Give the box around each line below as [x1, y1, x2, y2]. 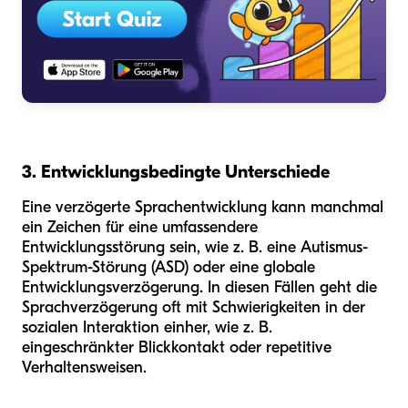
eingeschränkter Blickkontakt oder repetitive [22, 337, 331, 357]
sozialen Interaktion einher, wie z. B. [22, 317, 272, 337]
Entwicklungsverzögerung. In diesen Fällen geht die [22, 277, 377, 297]
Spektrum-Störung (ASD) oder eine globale [22, 257, 315, 277]
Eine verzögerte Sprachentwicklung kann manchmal [22, 197, 383, 217]
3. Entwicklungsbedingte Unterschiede [22, 160, 330, 182]
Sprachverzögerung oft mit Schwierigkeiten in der [22, 297, 365, 317]
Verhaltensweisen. [22, 357, 147, 377]
